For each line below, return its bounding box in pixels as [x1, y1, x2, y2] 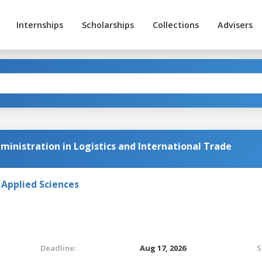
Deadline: [40, 242, 76, 253]
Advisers [217, 19, 253, 30]
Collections [152, 19, 199, 30]
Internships [16, 19, 63, 30]
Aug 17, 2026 [140, 242, 186, 253]
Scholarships [81, 19, 134, 30]
